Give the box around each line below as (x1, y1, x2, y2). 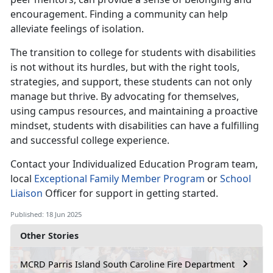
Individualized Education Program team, (73, 157, 258, 171)
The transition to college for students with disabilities (10, 46, 256, 60)
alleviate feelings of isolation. (10, 22, 144, 36)
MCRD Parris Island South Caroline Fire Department (20, 258, 235, 270)
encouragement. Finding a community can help (10, 7, 228, 21)
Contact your (10, 157, 73, 171)
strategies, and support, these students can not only (10, 75, 252, 89)
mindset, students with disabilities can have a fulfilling (10, 119, 259, 133)
